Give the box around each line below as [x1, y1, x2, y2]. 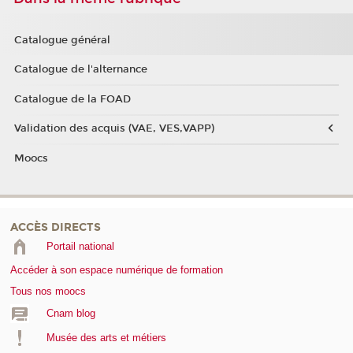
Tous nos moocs [10, 285, 86, 298]
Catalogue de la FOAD [13, 92, 131, 106]
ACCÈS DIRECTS [10, 220, 101, 234]
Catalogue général [13, 33, 110, 46]
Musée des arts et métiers [46, 331, 166, 344]
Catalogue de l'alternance [13, 63, 147, 76]
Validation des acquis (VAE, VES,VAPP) [13, 122, 214, 136]
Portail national [46, 240, 114, 252]
